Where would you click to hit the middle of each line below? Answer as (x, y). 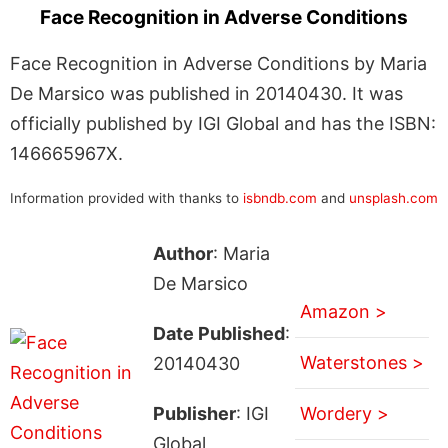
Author (182, 253)
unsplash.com (393, 197)
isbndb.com (280, 197)
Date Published (218, 333)
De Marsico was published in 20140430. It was (206, 93)
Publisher (194, 413)
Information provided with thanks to (126, 197)
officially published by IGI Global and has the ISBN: (223, 123)
